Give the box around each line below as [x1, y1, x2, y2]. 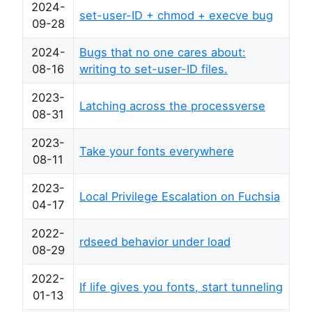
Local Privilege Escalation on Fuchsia [79, 189, 280, 203]
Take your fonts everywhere [79, 144, 234, 158]
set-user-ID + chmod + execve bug [79, 8, 273, 22]
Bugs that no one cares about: [79, 45, 246, 59]
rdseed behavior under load [79, 235, 231, 249]
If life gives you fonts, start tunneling [79, 280, 283, 294]
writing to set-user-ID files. [79, 62, 228, 76]
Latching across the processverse [79, 99, 265, 113]
